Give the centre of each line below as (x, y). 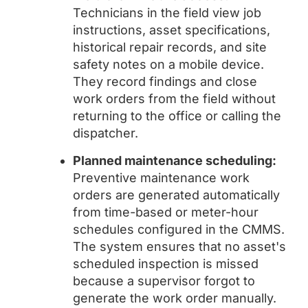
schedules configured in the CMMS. (179, 229)
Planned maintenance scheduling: (175, 161)
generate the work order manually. (175, 298)
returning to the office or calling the (177, 116)
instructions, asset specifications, (172, 30)
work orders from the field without (174, 99)
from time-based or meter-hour (166, 212)
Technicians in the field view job (167, 13)
